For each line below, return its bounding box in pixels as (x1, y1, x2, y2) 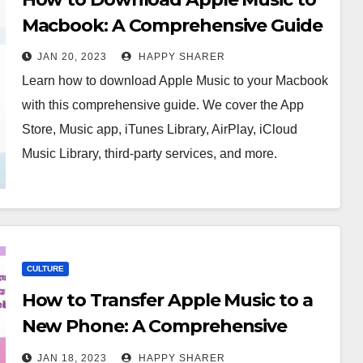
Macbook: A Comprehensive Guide (21, 15, 322, 36)
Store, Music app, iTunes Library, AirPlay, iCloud (21, 122, 297, 136)
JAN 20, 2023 (36, 51, 107, 62)
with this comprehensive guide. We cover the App (21, 98, 304, 112)
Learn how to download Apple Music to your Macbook (21, 74, 328, 88)
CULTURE (26, 264, 64, 273)
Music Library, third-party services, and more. (21, 147, 277, 160)
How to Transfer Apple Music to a (21, 289, 313, 311)
